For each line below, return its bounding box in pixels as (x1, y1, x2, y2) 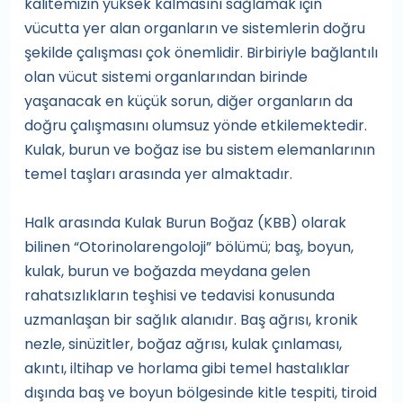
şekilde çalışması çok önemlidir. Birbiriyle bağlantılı (24, 42, 378, 63)
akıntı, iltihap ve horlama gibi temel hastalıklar (24, 358, 350, 379)
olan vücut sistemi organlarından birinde (24, 67, 308, 87)
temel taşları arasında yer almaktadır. (24, 164, 292, 184)
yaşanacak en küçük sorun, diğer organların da (24, 91, 353, 112)
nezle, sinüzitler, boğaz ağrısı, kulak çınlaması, (24, 334, 342, 354)
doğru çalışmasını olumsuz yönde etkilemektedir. (24, 115, 367, 136)
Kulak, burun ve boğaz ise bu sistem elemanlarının (24, 139, 375, 160)
